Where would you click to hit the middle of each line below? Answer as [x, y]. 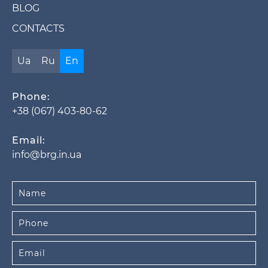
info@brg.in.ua [47, 154]
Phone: [31, 96]
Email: [29, 140]
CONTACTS [38, 28]
